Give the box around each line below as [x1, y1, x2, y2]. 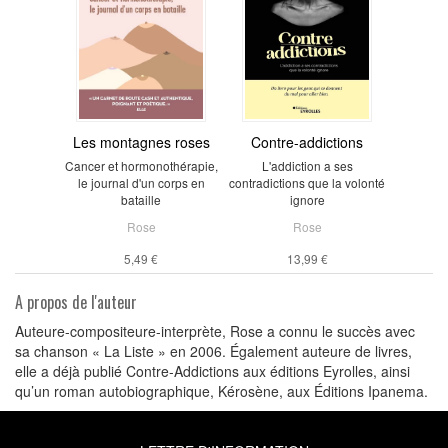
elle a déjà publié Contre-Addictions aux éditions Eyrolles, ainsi [15, 360, 410, 381]
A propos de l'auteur [15, 289, 137, 314]
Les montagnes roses [72, 131, 210, 152]
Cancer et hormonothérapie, [64, 156, 218, 174]
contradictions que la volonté [229, 173, 385, 191]
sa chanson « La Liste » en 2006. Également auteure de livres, [15, 340, 412, 361]
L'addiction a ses [261, 156, 353, 174]
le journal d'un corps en [77, 173, 205, 191]
